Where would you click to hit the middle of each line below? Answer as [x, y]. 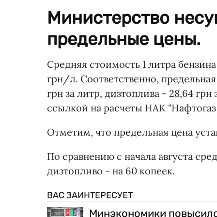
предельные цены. [124, 39]
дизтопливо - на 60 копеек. [111, 171]
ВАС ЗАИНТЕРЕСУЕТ [90, 195]
